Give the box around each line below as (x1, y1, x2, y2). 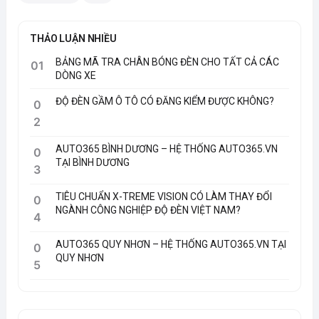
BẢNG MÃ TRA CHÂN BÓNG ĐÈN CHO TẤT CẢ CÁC (56, 56, 279, 68)
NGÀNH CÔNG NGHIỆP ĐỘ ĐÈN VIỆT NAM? (56, 204, 241, 216)
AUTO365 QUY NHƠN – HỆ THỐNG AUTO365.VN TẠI (56, 239, 286, 251)
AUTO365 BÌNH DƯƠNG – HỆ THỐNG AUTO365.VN (56, 143, 278, 155)
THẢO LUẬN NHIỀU (30, 33, 117, 45)
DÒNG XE (56, 70, 96, 82)
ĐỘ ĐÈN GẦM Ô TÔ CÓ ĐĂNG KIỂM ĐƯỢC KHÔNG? (56, 95, 274, 108)
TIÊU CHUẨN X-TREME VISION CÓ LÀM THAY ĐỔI (56, 191, 272, 203)
